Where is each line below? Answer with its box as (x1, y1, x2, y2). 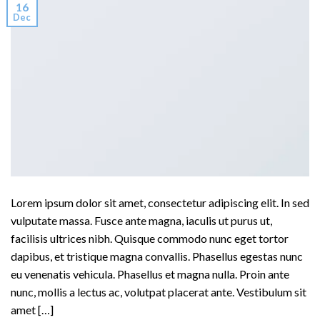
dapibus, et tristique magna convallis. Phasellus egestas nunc (11, 249, 303, 264)
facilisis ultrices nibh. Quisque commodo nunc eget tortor (11, 231, 289, 246)
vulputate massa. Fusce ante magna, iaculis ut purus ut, (11, 214, 272, 228)
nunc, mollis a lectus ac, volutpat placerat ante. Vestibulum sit (11, 285, 306, 299)
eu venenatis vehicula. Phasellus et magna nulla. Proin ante (11, 267, 289, 281)
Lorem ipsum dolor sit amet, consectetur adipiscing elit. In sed (11, 196, 309, 210)
